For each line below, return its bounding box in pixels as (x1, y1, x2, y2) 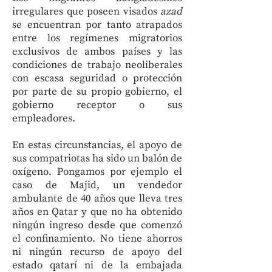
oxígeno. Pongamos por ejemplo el (12, 165, 182, 178)
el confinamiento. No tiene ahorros (12, 232, 182, 245)
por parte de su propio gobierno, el (12, 85, 182, 98)
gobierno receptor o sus (12, 98, 182, 112)
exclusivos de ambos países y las (12, 45, 182, 58)
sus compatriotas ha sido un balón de (12, 152, 182, 165)
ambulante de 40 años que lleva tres (12, 192, 182, 205)
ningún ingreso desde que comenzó (12, 219, 182, 232)
